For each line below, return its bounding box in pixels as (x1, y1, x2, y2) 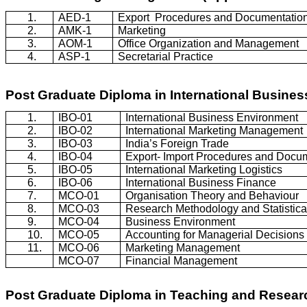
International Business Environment (125, 111, 299, 123)
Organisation (125, 189, 188, 201)
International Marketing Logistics (125, 163, 283, 175)
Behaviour (249, 189, 299, 201)
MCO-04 (58, 215, 100, 228)
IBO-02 (58, 124, 93, 136)
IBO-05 (58, 163, 93, 175)
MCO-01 (58, 189, 100, 201)
